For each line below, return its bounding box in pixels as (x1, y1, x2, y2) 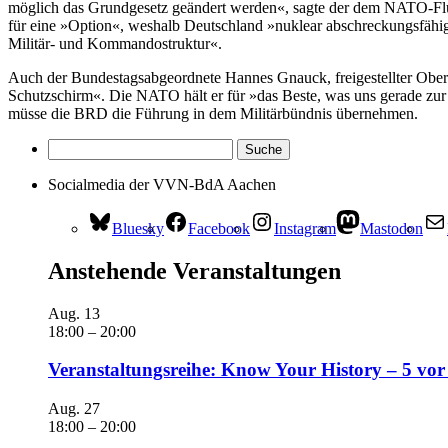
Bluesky (112, 219, 164, 237)
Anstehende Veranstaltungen (48, 257, 341, 284)
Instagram (274, 219, 336, 237)
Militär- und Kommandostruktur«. (8, 34, 222, 52)
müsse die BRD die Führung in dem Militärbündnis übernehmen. (8, 104, 418, 122)
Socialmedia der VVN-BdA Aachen (48, 175, 276, 193)
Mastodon (360, 219, 423, 237)
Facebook (188, 219, 250, 237)
